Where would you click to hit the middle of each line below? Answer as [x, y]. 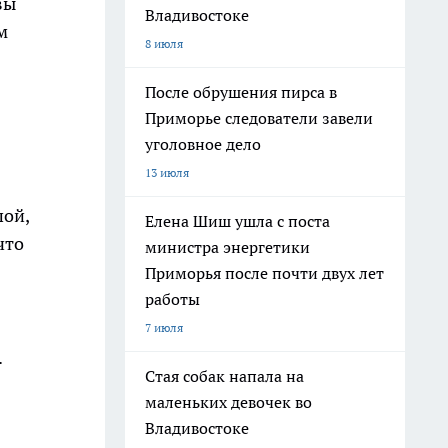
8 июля [164, 43]
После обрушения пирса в [241, 92]
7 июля [164, 327]
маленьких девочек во [228, 402]
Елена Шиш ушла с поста [237, 221]
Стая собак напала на [224, 376]
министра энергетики [227, 247]
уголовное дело [203, 144]
